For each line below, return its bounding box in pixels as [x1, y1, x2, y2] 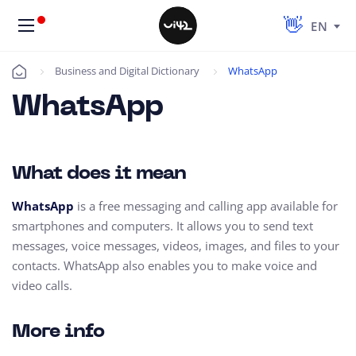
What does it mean [12, 164, 186, 184]
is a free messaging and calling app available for [74, 198, 338, 214]
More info [12, 323, 104, 342]
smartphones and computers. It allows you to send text [12, 218, 313, 234]
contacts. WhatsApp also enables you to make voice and [12, 257, 317, 273]
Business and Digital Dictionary [55, 64, 199, 78]
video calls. [12, 277, 72, 293]
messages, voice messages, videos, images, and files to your [12, 238, 339, 253]
